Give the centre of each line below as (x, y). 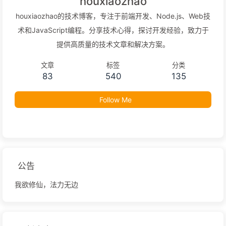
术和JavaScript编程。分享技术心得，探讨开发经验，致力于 (113, 30)
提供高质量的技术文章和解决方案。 (113, 44)
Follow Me (116, 100)
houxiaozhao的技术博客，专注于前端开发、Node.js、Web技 (113, 16)
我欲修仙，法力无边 (46, 185)
